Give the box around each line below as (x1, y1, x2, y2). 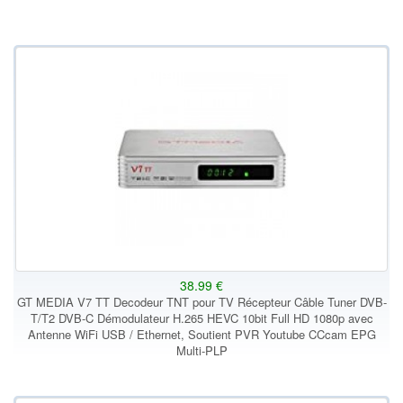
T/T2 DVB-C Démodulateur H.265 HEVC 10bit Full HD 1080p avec (30, 309, 373, 327)
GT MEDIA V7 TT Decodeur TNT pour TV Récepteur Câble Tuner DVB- (16, 293, 387, 310)
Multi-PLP (175, 342, 228, 359)
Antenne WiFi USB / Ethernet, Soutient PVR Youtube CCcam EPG (27, 326, 376, 343)
